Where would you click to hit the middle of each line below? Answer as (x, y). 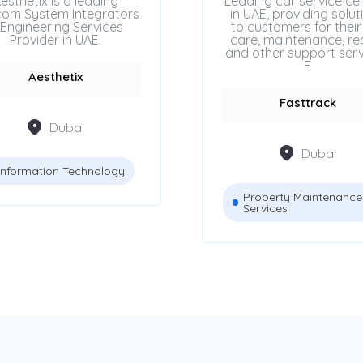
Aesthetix (55, 77)
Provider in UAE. (55, 40)
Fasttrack (307, 102)
